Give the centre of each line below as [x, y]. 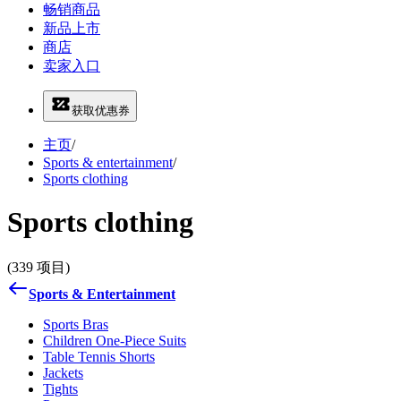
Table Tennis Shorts [99, 356]
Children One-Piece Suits [115, 340]
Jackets [63, 372]
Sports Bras [76, 324]
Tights [60, 388]
